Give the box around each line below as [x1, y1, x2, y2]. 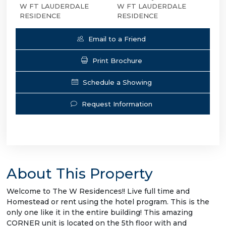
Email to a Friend [88, 34, 146, 43]
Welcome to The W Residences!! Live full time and [7, 186, 190, 196]
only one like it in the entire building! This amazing [7, 207, 193, 217]
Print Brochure [92, 56, 142, 65]
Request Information [82, 99, 152, 108]
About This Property [7, 164, 153, 182]
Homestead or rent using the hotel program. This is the [7, 197, 209, 206]
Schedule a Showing [82, 78, 152, 86]
